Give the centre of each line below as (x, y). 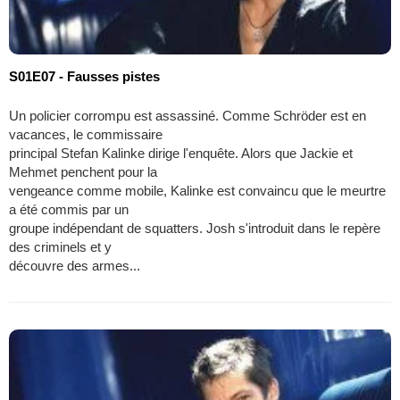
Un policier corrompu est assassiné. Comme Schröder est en (187, 116)
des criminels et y (60, 247)
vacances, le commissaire (86, 135)
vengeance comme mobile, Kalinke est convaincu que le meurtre (197, 191)
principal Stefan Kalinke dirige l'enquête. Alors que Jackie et (181, 154)
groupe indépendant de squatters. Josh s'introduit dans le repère (195, 229)
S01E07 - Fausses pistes (84, 77)
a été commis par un (69, 210)
